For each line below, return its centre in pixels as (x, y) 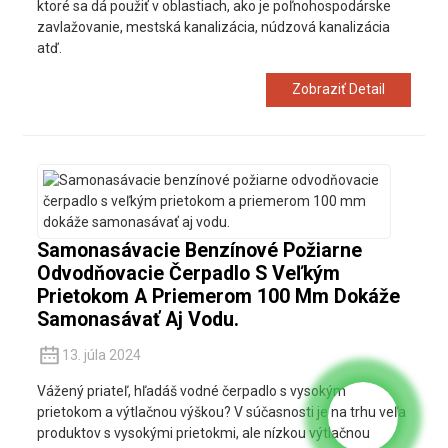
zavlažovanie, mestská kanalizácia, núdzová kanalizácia (213, 27)
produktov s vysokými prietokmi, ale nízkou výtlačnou (203, 432)
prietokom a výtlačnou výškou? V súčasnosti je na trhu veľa (221, 411)
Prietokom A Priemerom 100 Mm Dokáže (218, 296)
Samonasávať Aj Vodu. (137, 319)
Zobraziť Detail (339, 89)
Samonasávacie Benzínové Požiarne (199, 250)
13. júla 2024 (101, 354)
